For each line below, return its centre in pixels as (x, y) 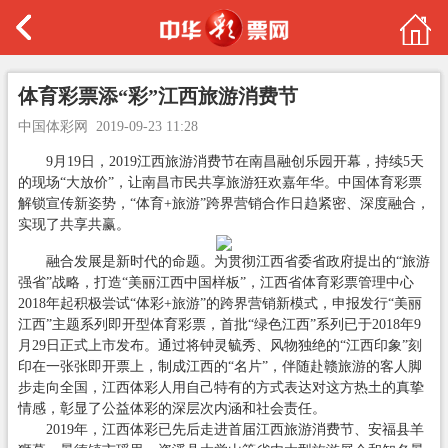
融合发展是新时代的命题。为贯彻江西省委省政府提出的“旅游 (223, 261)
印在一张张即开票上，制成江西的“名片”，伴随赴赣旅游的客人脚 (219, 366)
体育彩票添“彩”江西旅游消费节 (157, 96)
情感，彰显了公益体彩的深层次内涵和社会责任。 (171, 408)
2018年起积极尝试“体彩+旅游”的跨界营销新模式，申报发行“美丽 (219, 303)
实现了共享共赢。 (73, 224)
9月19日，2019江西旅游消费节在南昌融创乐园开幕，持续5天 (220, 161)
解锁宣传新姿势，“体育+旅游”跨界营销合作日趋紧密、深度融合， (223, 203)
